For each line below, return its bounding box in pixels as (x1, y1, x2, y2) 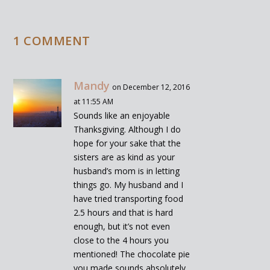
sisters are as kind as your (74, 151, 175, 163)
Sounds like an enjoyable (74, 109, 171, 121)
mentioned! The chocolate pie (74, 248, 190, 260)
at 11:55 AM (74, 96, 114, 107)
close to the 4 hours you (74, 234, 169, 246)
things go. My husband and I (74, 178, 184, 190)
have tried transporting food (74, 192, 184, 204)
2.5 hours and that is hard (74, 206, 174, 218)
